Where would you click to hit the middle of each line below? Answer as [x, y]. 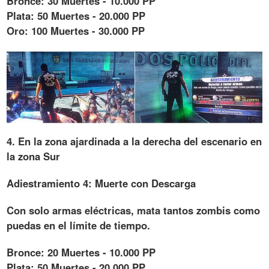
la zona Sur [34, 156]
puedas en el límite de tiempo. [79, 225]
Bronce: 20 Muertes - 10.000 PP [81, 252]
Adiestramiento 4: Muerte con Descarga [101, 183]
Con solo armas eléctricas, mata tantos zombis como [134, 210]
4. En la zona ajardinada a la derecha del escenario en [134, 141]
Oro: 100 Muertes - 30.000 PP [76, 30]
